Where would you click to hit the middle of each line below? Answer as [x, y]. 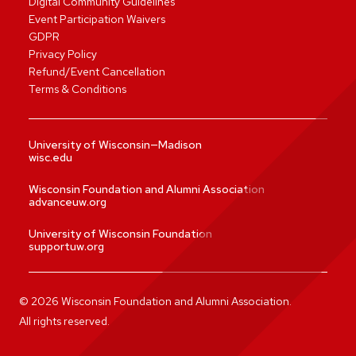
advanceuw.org [68, 202]
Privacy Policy [63, 54]
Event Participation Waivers [97, 19]
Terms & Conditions [77, 89]
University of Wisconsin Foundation [120, 234]
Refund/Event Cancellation [97, 72]
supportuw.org [66, 246]
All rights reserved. [64, 321]
